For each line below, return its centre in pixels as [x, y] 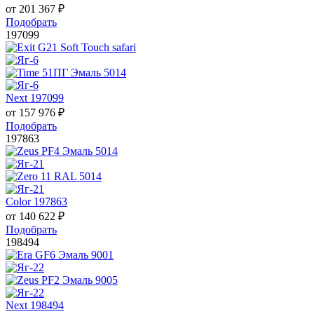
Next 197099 [35, 98]
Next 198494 [35, 306]
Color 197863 [36, 202]
